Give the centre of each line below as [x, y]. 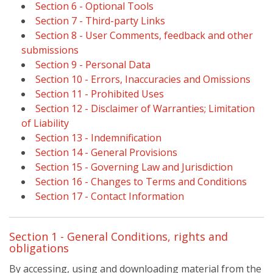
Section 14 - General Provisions [106, 152]
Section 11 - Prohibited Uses [100, 94]
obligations [39, 248]
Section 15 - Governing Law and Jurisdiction [134, 167]
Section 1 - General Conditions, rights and [119, 236]
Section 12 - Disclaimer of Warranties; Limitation [145, 108]
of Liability [45, 123]
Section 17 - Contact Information [110, 196]
